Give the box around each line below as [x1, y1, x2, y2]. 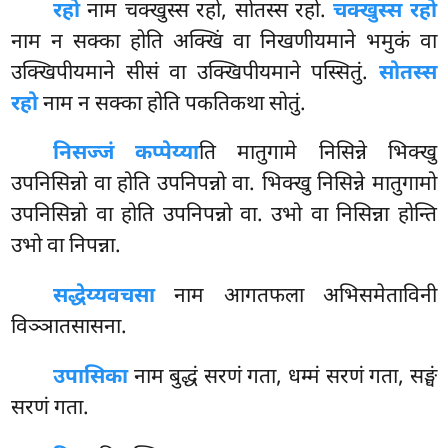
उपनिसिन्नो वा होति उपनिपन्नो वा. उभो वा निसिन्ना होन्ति [11, 202, 437, 231]
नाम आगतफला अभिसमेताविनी [155, 283, 437, 312]
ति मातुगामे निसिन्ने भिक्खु [199, 140, 437, 169]
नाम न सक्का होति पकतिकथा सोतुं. [38, 90, 307, 119]
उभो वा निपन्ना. [11, 233, 122, 262]
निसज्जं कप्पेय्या [53, 140, 200, 169]
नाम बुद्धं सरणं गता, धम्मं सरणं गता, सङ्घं [128, 364, 437, 393]
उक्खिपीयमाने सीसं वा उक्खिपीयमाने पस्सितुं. [11, 59, 379, 88]
